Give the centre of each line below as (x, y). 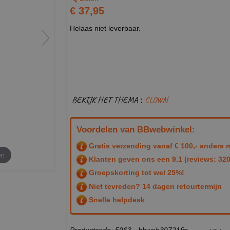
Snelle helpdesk (116, 200)
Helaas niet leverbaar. (105, 28)
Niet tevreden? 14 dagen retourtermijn (154, 186)
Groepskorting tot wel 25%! (136, 173)
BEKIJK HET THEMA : (108, 100)
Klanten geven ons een (129, 159)
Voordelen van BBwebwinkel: (136, 129)
